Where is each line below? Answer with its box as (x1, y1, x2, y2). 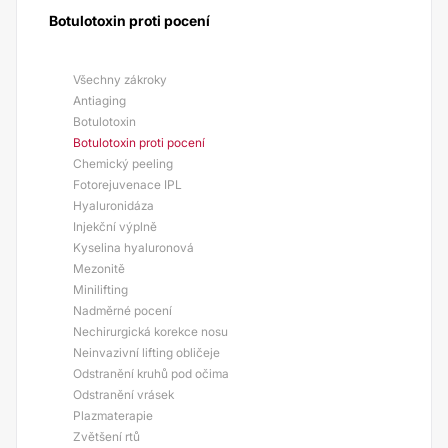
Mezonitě (73, 261, 125, 276)
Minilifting (73, 282, 128, 297)
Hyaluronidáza (73, 198, 154, 213)
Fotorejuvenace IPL (73, 177, 182, 192)
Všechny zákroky (73, 72, 167, 87)
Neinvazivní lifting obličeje (73, 345, 220, 360)
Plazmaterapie (73, 408, 153, 423)
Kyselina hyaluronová (73, 240, 194, 255)
